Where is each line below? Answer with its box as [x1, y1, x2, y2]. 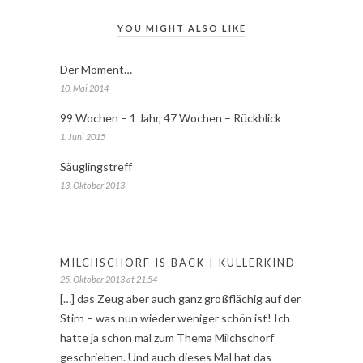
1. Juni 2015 [60, 131, 105, 143]
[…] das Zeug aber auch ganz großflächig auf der [60, 292, 301, 306]
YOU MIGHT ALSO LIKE [117, 23, 246, 34]
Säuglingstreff [60, 160, 132, 174]
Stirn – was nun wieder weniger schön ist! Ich [60, 311, 290, 326]
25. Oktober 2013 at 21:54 [60, 274, 157, 285]
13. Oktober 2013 [60, 180, 125, 191]
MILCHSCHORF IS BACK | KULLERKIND [60, 256, 296, 270]
